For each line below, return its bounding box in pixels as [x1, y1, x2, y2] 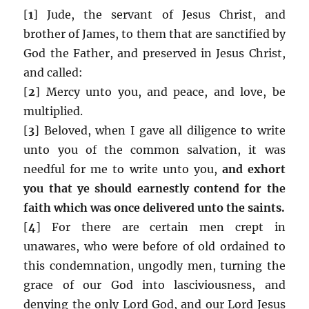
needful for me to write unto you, [23, 161, 222, 176]
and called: [23, 65, 83, 79]
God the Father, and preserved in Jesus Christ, [23, 46, 286, 60]
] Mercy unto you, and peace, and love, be [35, 84, 286, 99]
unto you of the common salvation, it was [23, 142, 286, 157]
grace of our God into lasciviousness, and [23, 277, 286, 292]
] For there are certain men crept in [36, 219, 286, 234]
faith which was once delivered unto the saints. [23, 200, 286, 215]
